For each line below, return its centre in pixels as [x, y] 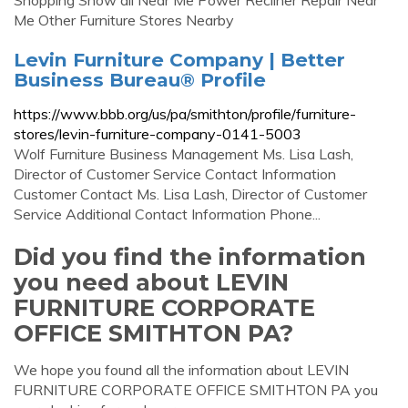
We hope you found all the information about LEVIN [181, 370]
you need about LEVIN [151, 282]
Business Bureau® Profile [140, 80]
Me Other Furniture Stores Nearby [124, 20]
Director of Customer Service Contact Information [175, 174]
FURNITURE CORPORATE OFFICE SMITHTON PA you [196, 390]
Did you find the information [190, 256]
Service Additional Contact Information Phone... [167, 214]
